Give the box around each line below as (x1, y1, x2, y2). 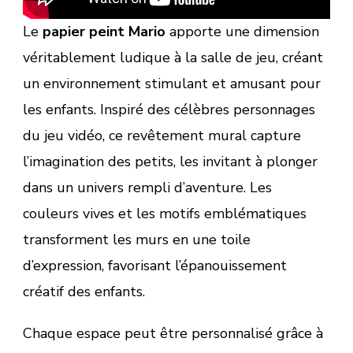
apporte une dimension (165, 22, 319, 42)
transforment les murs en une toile (23, 230, 251, 250)
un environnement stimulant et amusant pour (23, 74, 321, 94)
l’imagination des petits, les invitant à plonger (23, 152, 318, 172)
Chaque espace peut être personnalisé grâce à (23, 324, 323, 344)
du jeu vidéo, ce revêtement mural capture (23, 126, 301, 146)
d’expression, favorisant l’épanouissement (23, 256, 287, 276)
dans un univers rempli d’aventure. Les (23, 178, 272, 198)
